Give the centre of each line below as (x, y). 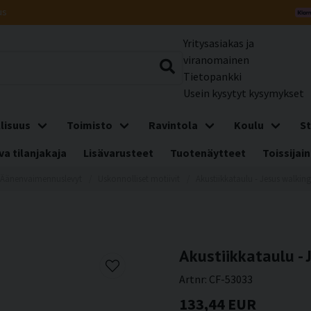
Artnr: (194, 279)
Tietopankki (212, 76)
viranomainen (216, 60)
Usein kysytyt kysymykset (244, 93)
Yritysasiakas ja (219, 43)
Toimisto (90, 125)
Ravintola (173, 125)
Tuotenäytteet (208, 153)
